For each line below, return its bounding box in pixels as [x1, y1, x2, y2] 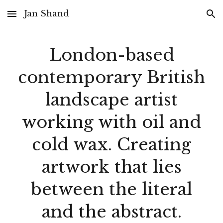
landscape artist [45, 90, 178, 110]
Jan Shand [24, 8, 69, 19]
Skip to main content [8, 14, 79, 23]
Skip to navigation [153, 14, 215, 23]
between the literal [31, 179, 192, 200]
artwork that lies [41, 157, 182, 177]
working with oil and [22, 112, 201, 132]
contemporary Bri [18, 67, 174, 88]
